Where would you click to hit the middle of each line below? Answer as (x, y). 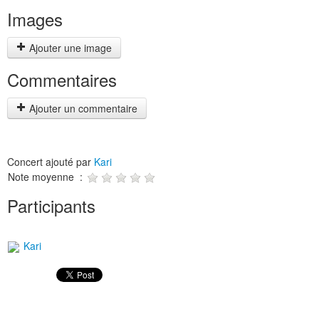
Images (35, 19)
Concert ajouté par (51, 162)
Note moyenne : (47, 177)
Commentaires (62, 79)
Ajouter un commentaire (82, 108)
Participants (51, 205)
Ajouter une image (69, 48)
